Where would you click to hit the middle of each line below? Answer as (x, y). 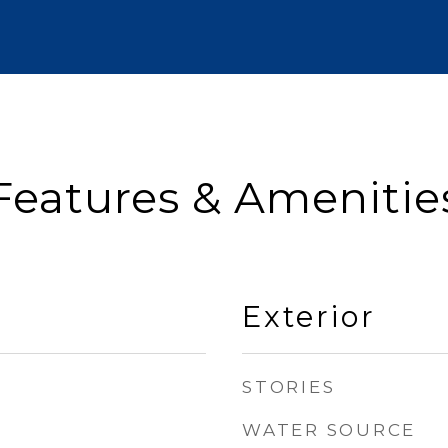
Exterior (309, 316)
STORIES (289, 387)
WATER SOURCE (329, 430)
